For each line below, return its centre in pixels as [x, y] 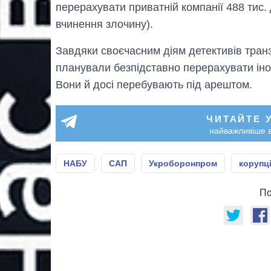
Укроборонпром [183, 163]
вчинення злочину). [104, 24]
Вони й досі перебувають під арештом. [154, 84]
